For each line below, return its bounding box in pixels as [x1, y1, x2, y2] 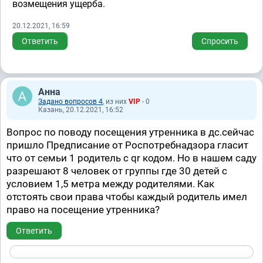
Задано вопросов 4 [38, 97, 103, 106]
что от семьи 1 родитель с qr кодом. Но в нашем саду [6, 152, 257, 164]
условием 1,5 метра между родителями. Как [6, 178, 214, 190]
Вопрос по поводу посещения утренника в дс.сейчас [6, 126, 254, 138]
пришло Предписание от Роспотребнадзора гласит [6, 139, 248, 151]
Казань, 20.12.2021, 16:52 [38, 106, 123, 114]
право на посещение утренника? [6, 204, 160, 215]
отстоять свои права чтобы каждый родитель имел [6, 191, 247, 203]
